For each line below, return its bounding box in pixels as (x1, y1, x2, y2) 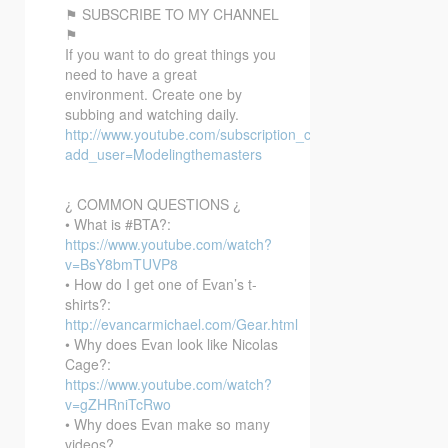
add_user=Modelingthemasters (65, 143, 262, 164)
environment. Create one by (65, 83, 242, 104)
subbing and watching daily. (65, 103, 239, 124)
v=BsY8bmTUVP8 (65, 253, 178, 274)
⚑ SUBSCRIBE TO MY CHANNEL (65, 3, 279, 24)
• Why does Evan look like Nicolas (65, 333, 278, 354)
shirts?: (65, 293, 111, 314)
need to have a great (65, 63, 197, 84)
